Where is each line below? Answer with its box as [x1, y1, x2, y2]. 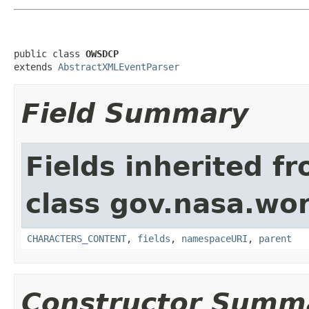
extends [14, 61, 58, 72]
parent [259, 232, 292, 244]
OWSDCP [86, 48, 119, 59]
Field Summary [21, 97, 248, 129]
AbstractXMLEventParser [58, 61, 179, 72]
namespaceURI [181, 232, 248, 244]
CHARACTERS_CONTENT [27, 232, 126, 244]
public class [14, 48, 86, 59]
